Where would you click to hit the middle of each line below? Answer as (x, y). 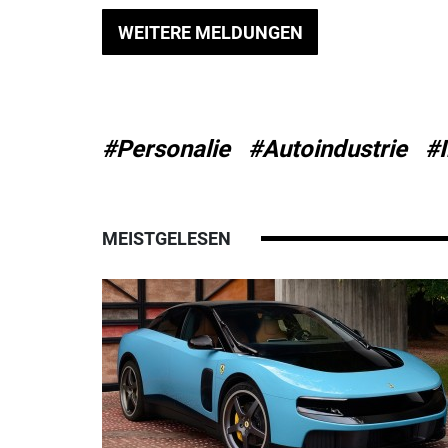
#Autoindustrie (327, 149)
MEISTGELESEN (166, 239)
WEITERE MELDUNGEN (210, 32)
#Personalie (166, 149)
